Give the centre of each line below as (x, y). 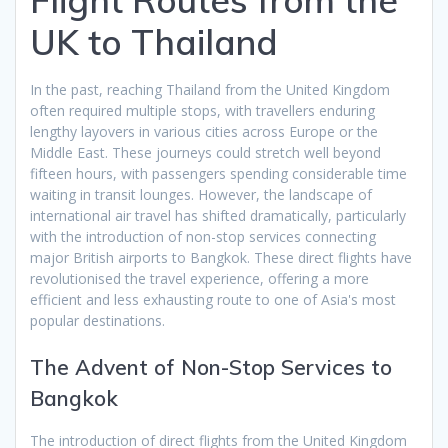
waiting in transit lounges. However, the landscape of (201, 194)
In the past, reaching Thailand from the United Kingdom (210, 89)
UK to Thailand (154, 41)
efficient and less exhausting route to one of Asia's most (213, 299)
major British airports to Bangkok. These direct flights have (221, 257)
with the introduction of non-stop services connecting (203, 236)
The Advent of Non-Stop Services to (211, 366)
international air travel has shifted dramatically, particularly (218, 215)
